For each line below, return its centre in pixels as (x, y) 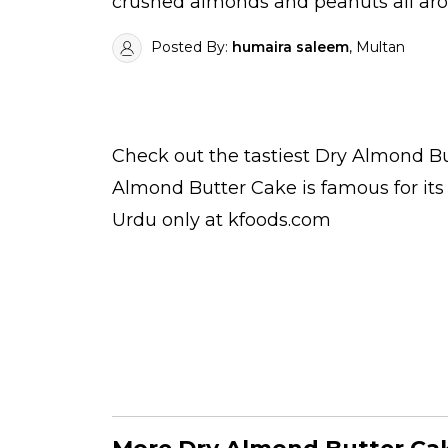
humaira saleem (290, 47)
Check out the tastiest (213, 156)
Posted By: (189, 47)
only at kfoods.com (244, 220)
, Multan (377, 47)
